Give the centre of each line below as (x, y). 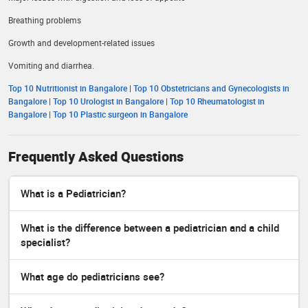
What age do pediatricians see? (92, 277)
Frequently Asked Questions (96, 157)
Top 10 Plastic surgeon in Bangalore (120, 114)
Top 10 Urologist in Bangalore (108, 101)
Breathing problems (45, 20)
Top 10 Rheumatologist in (217, 101)
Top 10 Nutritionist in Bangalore (68, 88)
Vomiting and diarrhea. (51, 66)
